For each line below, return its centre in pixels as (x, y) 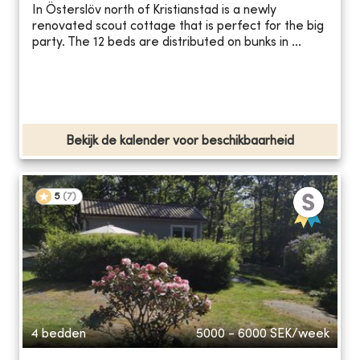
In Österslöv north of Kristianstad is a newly (154, 11)
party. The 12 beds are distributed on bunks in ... (167, 43)
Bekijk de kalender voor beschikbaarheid (180, 141)
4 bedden (58, 334)
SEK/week (300, 334)
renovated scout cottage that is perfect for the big (178, 27)
